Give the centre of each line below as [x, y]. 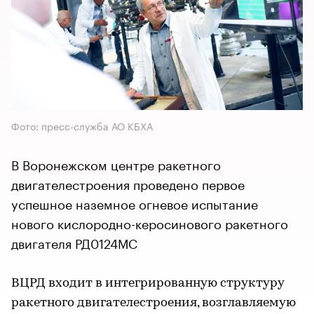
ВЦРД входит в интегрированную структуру [148, 283]
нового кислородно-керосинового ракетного [150, 222]
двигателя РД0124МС [74, 241]
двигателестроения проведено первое [128, 183]
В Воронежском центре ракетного [116, 163]
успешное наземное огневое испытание [135, 202]
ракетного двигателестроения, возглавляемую [153, 303]
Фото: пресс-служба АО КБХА [82, 125]
